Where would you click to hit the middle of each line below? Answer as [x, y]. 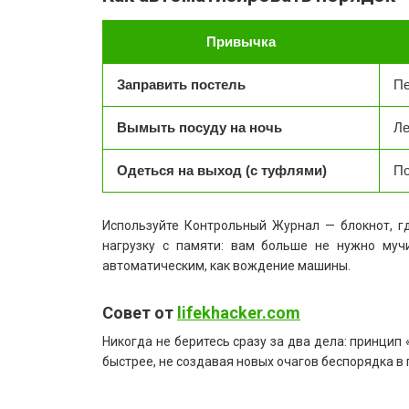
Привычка [241, 41]
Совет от [140, 312]
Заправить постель [181, 84]
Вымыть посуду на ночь [199, 127]
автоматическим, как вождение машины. [226, 265]
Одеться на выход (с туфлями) [222, 170]
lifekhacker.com [239, 312]
